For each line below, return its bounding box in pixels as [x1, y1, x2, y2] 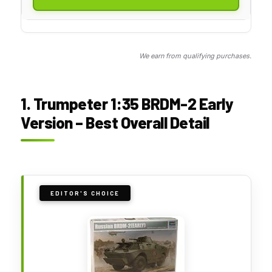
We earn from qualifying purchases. [139, 51, 251, 60]
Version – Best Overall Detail [21, 112, 209, 132]
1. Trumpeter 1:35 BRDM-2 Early [21, 93, 233, 113]
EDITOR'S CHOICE [50, 189, 120, 197]
